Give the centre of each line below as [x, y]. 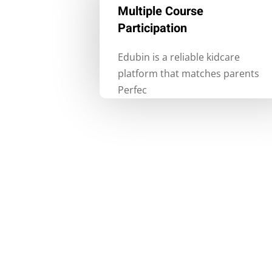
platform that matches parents [189, 74]
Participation [152, 29]
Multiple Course [161, 12]
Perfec [132, 90]
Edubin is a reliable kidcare [179, 57]
